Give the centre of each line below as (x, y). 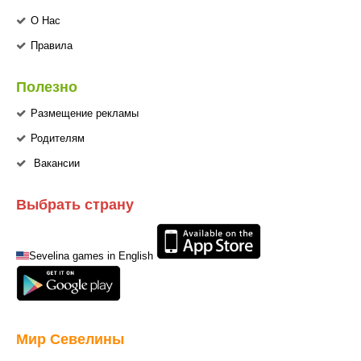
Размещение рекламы (85, 114)
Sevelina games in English (91, 256)
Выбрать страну (75, 204)
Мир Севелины (70, 338)
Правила (52, 46)
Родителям (58, 139)
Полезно (47, 86)
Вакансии (57, 164)
